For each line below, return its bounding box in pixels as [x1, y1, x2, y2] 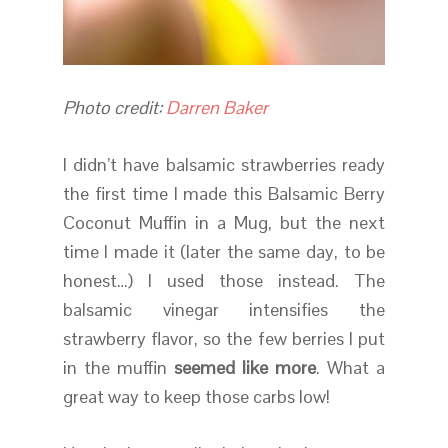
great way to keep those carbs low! [62, 384, 330, 408]
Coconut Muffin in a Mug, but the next [62, 210, 386, 234]
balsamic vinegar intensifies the [62, 297, 386, 321]
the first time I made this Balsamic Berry [62, 181, 386, 205]
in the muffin [62, 355, 174, 379]
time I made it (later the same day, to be [62, 239, 386, 263]
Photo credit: [62, 95, 166, 119]
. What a [316, 355, 386, 379]
